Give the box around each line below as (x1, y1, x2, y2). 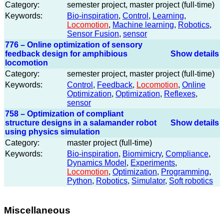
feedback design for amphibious (5, 49, 127, 58)
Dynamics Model (67, 158, 126, 167)
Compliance (165, 149, 208, 158)
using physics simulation (5, 127, 100, 136)
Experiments (130, 158, 175, 167)
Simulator (131, 176, 165, 185)
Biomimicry (122, 149, 161, 158)
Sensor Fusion (67, 29, 119, 38)
